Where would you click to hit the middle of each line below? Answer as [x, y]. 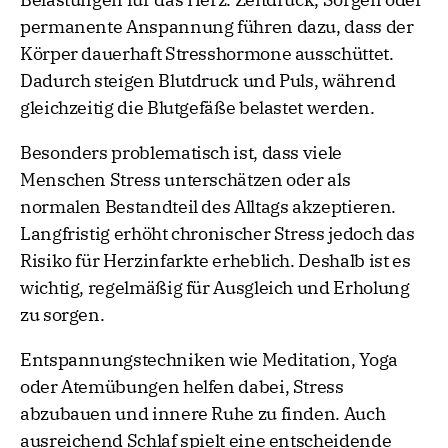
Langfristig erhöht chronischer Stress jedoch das [217, 234]
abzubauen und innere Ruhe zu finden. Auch [203, 414]
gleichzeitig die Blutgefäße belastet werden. [197, 108]
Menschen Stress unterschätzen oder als [185, 180]
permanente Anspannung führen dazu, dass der [217, 27]
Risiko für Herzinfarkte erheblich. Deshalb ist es [215, 261]
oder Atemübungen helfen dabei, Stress [182, 387]
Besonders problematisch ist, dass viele [181, 153]
